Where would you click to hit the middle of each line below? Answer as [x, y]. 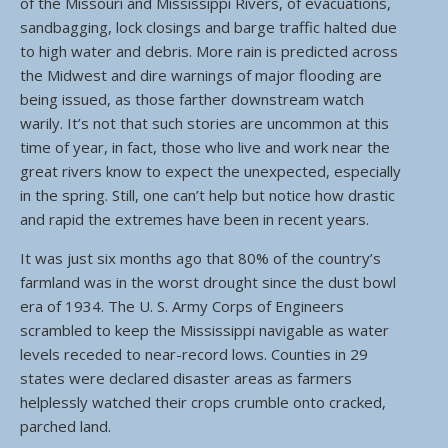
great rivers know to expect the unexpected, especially [210, 171]
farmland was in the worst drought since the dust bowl [208, 282]
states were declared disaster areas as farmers [186, 378]
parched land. [65, 426]
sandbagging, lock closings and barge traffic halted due [208, 27]
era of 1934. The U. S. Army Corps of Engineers [182, 306]
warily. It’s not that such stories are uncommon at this [204, 123]
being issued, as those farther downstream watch [192, 99]
